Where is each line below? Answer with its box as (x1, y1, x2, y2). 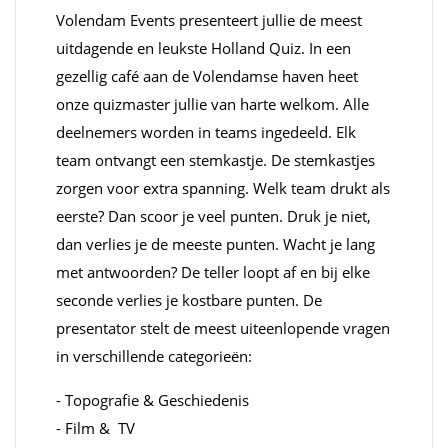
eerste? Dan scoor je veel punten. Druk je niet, (56, 205, 371, 226)
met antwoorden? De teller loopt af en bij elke (56, 261, 370, 282)
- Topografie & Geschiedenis (56, 389, 249, 410)
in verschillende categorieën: (56, 345, 252, 366)
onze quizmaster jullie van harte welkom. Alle (56, 93, 369, 114)
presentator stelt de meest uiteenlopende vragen (56, 317, 390, 338)
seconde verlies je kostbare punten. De (56, 289, 322, 310)
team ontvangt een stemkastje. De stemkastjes (56, 149, 375, 170)
